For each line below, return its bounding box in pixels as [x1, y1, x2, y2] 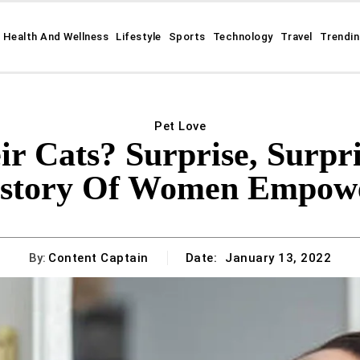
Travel [280, 31, 313, 43]
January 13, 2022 [225, 251, 331, 266]
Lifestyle [116, 31, 162, 43]
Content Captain [48, 250, 149, 265]
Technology [212, 31, 273, 43]
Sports [168, 31, 206, 43]
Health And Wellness [2, 31, 109, 43]
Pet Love [154, 119, 206, 133]
